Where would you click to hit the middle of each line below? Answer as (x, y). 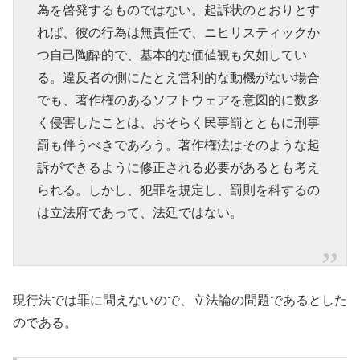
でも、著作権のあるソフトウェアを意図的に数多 (178, 100)
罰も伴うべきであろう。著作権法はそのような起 (178, 145)
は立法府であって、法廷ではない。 (139, 212)
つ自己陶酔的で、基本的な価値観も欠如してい (172, 55)
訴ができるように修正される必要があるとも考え (178, 167)
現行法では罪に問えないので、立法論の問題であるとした (180, 300)
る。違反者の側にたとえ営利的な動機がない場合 (178, 77)
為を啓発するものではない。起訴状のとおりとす (178, 10)
